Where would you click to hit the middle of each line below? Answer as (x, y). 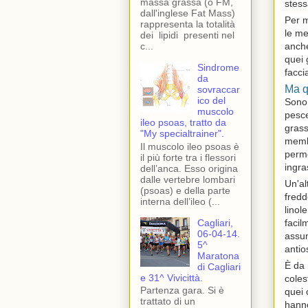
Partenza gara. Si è (182, 290)
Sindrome (218, 67)
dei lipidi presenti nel (187, 35)
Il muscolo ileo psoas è (190, 146)
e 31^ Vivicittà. (172, 277)
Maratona (218, 255)
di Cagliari (219, 266)
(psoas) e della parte (185, 190)
